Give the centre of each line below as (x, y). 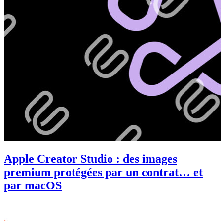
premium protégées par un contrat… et (103, 172)
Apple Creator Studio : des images (91, 159)
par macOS (33, 185)
